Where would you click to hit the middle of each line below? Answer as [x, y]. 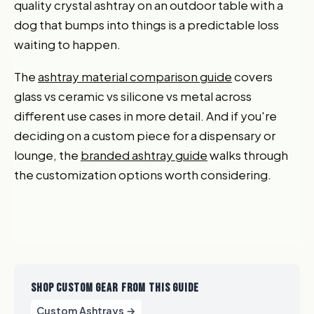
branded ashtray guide [144, 155]
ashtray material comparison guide [135, 76]
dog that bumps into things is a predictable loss [146, 24]
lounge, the [47, 155]
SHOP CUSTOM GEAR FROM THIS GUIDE [115, 287]
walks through [248, 155]
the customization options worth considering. [143, 174]
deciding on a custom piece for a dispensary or [145, 135]
